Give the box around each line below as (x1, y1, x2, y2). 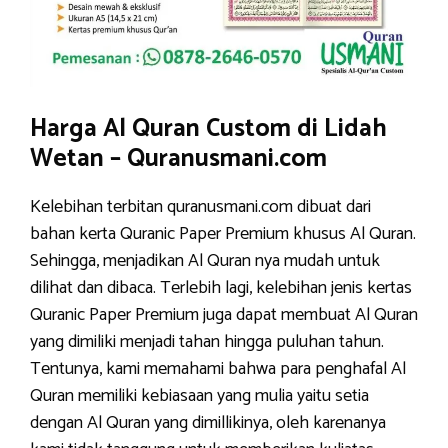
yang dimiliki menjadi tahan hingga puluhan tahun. (30, 327, 384, 357)
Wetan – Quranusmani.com (30, 138, 327, 180)
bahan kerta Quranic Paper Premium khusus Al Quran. (30, 219, 416, 249)
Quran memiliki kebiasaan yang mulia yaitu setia (30, 381, 369, 411)
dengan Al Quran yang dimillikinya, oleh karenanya (30, 408, 386, 438)
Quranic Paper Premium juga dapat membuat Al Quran (30, 300, 418, 330)
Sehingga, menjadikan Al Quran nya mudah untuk (30, 246, 380, 276)
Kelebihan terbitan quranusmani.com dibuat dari (30, 192, 371, 222)
